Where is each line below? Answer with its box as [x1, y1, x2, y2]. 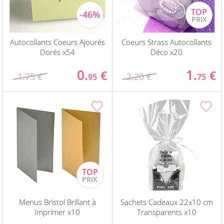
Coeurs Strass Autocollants [121, 37, 212, 47]
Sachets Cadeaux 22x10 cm [120, 197, 213, 207]
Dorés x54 [39, 47, 75, 57]
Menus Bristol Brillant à [18, 197, 96, 207]
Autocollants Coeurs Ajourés [9, 37, 105, 47]
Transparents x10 [136, 207, 196, 217]
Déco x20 [150, 47, 183, 57]
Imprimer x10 [34, 207, 80, 217]
